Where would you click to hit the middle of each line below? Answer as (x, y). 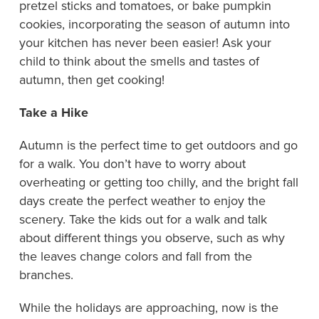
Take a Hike (53, 112)
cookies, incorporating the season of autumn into (154, 23)
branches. (46, 274)
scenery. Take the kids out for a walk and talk (143, 219)
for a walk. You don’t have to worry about (132, 163)
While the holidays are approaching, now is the (148, 307)
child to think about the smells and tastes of (139, 61)
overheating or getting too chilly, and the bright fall (158, 182)
